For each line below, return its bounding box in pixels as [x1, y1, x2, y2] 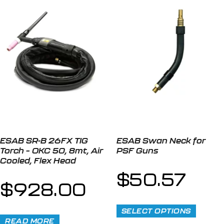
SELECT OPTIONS [121, 206, 191, 215]
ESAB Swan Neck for [116, 135, 205, 145]
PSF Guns [116, 145, 158, 155]
